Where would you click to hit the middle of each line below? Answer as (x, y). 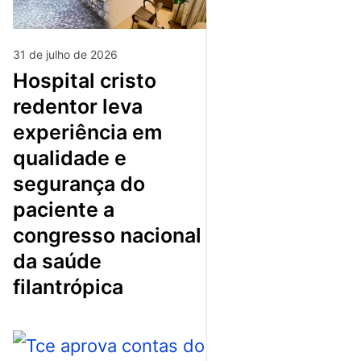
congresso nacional (107, 235)
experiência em (87, 132)
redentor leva (78, 106)
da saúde (57, 261)
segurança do (79, 183)
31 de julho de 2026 (65, 54)
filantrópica (68, 286)
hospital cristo (21, 80)
